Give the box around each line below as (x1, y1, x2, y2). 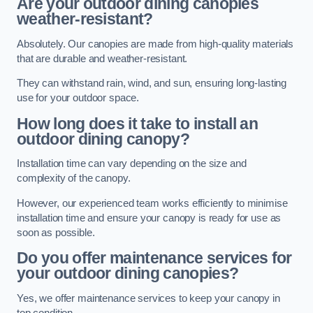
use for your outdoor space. (17, 92, 140, 104)
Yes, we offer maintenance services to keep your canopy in (17, 292, 280, 304)
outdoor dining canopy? (17, 129, 189, 148)
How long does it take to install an (17, 114, 259, 133)
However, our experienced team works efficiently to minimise (17, 197, 288, 209)
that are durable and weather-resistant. (17, 52, 188, 64)
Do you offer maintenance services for (17, 249, 292, 268)
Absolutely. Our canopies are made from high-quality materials (17, 38, 294, 50)
